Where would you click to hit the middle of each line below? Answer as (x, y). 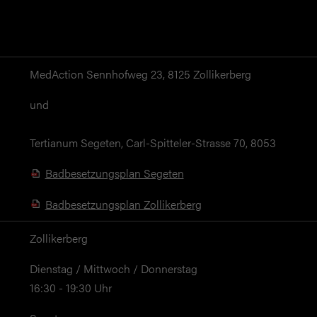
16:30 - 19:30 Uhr (72, 288)
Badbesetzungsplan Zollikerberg (123, 204)
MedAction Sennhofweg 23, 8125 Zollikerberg (140, 74)
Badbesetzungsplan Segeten (114, 173)
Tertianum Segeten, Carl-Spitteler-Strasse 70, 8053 (152, 143)
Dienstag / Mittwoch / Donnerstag (113, 269)
